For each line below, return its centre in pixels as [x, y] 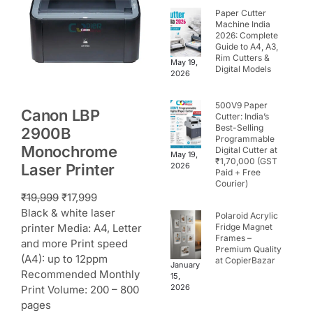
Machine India [243, 24]
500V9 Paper [242, 105]
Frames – [234, 238]
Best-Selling [240, 128]
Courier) [232, 184]
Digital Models [243, 69]
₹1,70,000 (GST [247, 161]
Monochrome [69, 151]
